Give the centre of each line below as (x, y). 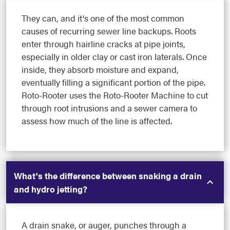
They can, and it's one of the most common (103, 18)
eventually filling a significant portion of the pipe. (113, 82)
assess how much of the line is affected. (97, 121)
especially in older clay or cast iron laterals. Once (114, 57)
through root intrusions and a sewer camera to (109, 108)
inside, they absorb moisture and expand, (100, 70)
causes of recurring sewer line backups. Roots (109, 31)
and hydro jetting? (51, 189)
